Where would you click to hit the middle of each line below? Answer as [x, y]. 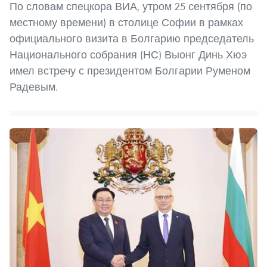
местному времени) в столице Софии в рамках [126, 22]
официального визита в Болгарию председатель [132, 38]
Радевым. [34, 86]
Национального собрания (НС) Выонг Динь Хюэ [128, 54]
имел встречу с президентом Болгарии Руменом [130, 70]
